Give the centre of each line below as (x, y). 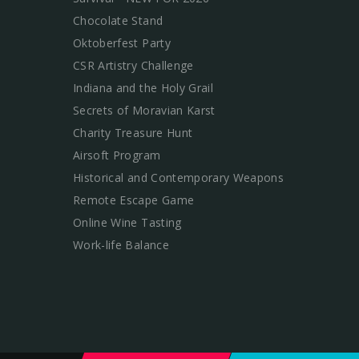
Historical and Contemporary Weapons (178, 177)
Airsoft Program (117, 155)
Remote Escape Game (134, 200)
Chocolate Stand (118, 20)
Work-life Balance (121, 244)
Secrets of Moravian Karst (144, 110)
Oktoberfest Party (122, 42)
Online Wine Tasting (127, 222)
